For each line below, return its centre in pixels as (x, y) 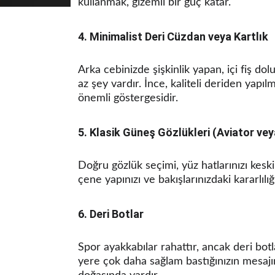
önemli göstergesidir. (128, 98)
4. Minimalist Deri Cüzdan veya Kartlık (173, 37)
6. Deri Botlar (111, 214)
